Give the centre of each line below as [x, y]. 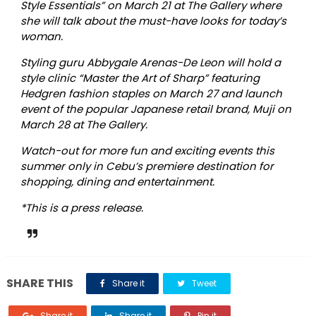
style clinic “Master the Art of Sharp [112, 78]
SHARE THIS [39, 284]
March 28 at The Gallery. [84, 125]
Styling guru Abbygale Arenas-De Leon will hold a [150, 63]
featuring [233, 78]
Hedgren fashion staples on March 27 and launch [151, 94]
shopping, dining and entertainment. [117, 182]
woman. [41, 37]
